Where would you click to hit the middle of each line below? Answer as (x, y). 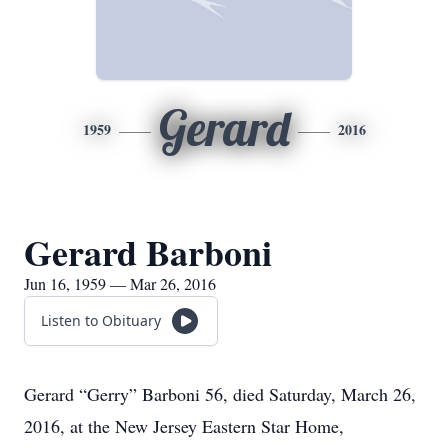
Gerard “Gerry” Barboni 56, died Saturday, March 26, (220, 394)
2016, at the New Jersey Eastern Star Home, (184, 426)
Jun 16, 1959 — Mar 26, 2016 (120, 283)
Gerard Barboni (148, 252)
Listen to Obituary (101, 320)
